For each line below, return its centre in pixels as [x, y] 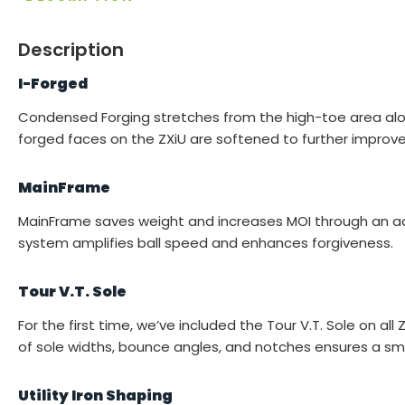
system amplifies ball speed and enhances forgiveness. [206, 243]
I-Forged [53, 84]
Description [71, 50]
